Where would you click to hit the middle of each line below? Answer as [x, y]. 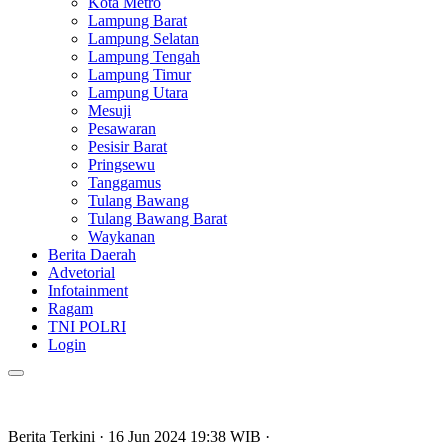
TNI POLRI [87, 326]
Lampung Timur [139, 74]
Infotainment [88, 290]
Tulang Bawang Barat [157, 218]
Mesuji [109, 110]
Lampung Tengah [144, 56]
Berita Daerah [92, 254]
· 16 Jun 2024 [144, 436]
